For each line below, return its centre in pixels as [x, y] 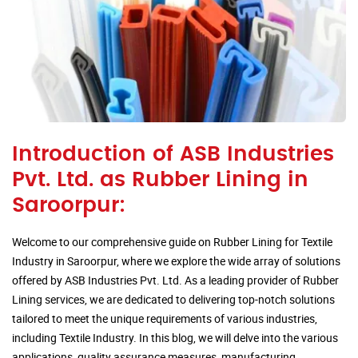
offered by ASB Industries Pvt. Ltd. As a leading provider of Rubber [175, 280]
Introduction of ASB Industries [173, 155]
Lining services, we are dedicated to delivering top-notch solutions [173, 300]
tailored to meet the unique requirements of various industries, [165, 319]
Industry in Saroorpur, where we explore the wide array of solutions [176, 261]
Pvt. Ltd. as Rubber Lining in [160, 180]
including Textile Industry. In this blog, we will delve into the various [175, 338]
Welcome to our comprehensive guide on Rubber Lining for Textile [172, 242]
